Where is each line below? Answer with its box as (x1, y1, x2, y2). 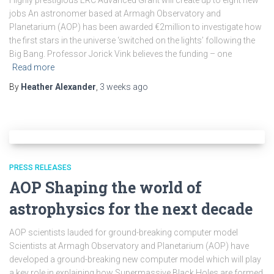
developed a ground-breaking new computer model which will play (9, 254, 261, 264)
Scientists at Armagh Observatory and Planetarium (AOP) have (9, 241, 249, 251)
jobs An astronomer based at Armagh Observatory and (9, 9, 221, 18)
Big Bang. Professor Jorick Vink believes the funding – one (9, 49, 232, 59)
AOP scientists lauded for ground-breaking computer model (9, 228, 238, 237)
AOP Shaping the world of (9, 177, 202, 198)
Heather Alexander (21, 82, 96, 92)
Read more (12, 62, 54, 72)
